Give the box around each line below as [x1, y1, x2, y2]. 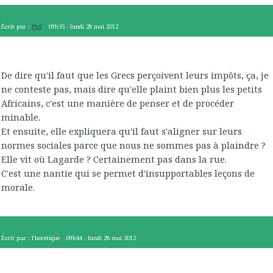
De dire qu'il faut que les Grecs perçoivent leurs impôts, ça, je [1, 69, 269, 82]
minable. [1, 111, 40, 124]
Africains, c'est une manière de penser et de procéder [1, 97, 234, 110]
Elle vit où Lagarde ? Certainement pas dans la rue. [1, 153, 227, 166]
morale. [1, 181, 35, 194]
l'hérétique [32, 233, 60, 242]
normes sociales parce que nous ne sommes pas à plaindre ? [1, 139, 266, 152]
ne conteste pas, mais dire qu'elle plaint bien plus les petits [1, 83, 262, 96]
